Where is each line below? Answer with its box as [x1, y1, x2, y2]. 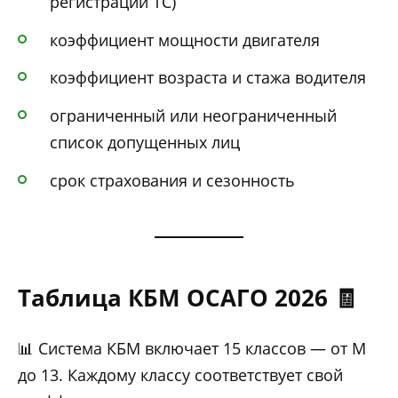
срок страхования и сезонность [50, 169, 295, 191]
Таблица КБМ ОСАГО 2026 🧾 [18, 281, 357, 314]
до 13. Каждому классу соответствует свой [18, 363, 343, 386]
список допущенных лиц [50, 131, 240, 154]
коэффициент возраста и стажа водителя [50, 67, 366, 89]
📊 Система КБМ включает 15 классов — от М [18, 337, 366, 359]
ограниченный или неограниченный [50, 105, 337, 127]
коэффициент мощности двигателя [50, 28, 320, 51]
